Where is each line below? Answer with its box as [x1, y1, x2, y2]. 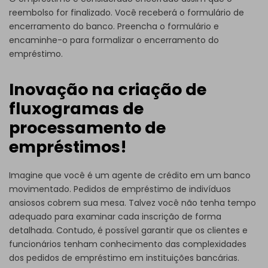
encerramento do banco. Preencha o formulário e [9, 20, 219, 33]
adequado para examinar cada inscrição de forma [9, 210, 221, 223]
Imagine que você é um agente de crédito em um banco [9, 169, 251, 181]
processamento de [9, 117, 166, 139]
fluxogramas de [9, 98, 144, 120]
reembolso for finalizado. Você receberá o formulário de [9, 7, 244, 19]
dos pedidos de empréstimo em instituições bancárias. [9, 251, 239, 264]
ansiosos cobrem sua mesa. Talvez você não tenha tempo [9, 196, 256, 209]
